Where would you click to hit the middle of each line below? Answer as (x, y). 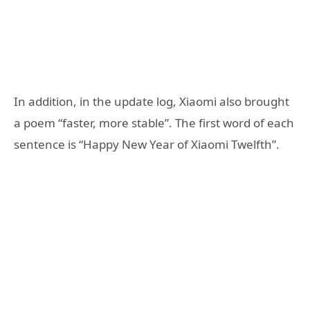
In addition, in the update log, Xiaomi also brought (152, 101)
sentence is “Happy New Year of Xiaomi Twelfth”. (147, 144)
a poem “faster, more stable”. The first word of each (154, 122)
